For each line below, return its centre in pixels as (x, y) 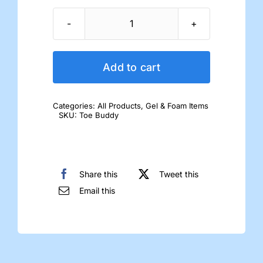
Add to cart (131, 67)
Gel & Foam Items (177, 105)
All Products (119, 105)
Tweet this (179, 174)
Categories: (75, 105)
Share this (98, 174)
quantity (148, 47)
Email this (97, 190)
